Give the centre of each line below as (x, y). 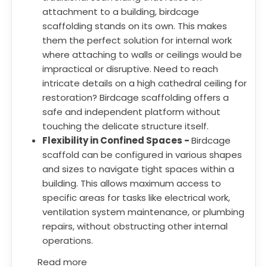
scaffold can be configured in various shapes (142, 155)
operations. (68, 241)
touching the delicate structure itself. (125, 126)
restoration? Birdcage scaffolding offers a (136, 98)
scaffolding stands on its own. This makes (135, 26)
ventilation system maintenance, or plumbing (143, 212)
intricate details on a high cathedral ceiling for (145, 83)
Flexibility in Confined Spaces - (117, 141)
